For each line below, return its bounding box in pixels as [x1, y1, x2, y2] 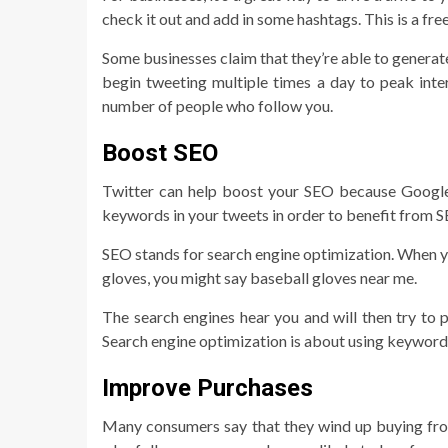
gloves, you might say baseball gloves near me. [102, 267, 417, 287]
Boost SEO [102, 138, 218, 167]
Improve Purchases [102, 373, 313, 402]
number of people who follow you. [102, 95, 333, 115]
